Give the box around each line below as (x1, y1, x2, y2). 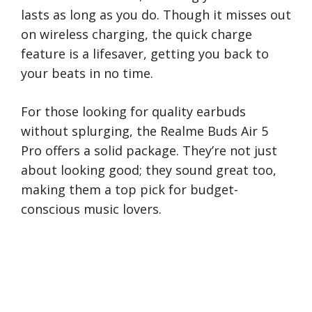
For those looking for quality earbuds (21, 103, 246, 120)
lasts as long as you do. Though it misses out (21, 6, 291, 24)
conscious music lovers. (21, 201, 162, 218)
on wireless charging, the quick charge (21, 26, 252, 43)
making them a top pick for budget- (21, 181, 238, 198)
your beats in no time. (21, 65, 153, 82)
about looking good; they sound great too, (21, 162, 276, 179)
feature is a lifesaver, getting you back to (21, 45, 269, 63)
